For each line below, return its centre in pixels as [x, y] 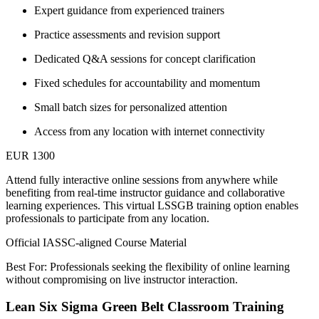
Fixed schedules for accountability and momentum [147, 83]
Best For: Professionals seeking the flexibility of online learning [148, 266]
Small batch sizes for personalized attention [131, 107]
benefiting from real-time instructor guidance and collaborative [145, 192]
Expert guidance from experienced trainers [129, 10]
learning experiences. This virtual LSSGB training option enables [152, 205]
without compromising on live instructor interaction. [122, 279]
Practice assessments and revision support [127, 34]
